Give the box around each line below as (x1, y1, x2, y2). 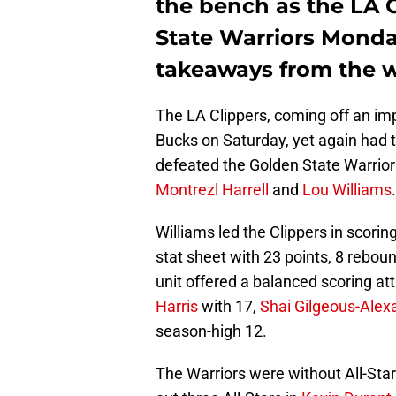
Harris (156, 296, 198, 316)
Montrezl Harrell (156, 179, 269, 199)
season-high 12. (156, 321, 267, 340)
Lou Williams (302, 179, 392, 199)
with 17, (198, 296, 260, 316)
